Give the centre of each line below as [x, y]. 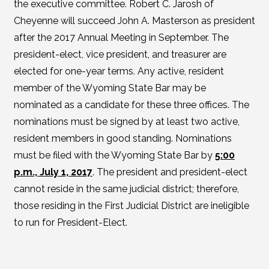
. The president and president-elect [170, 172]
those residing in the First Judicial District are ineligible [131, 206]
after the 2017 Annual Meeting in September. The [121, 38]
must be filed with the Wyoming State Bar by [114, 155]
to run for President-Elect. [70, 222]
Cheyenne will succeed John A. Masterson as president [134, 21]
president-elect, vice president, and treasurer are [120, 54]
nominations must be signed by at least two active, [126, 122]
